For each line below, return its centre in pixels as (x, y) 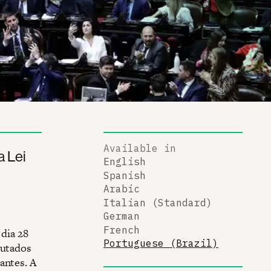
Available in (140, 148)
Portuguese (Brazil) (161, 243)
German (122, 216)
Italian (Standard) (158, 202)
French (122, 230)
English (125, 162)
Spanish (125, 175)
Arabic (122, 189)
